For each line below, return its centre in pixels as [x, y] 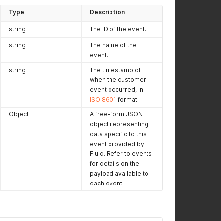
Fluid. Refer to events [121, 154]
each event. [107, 183]
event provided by [117, 144]
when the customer [118, 80]
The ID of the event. [118, 29]
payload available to [119, 173]
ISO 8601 [103, 99]
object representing [119, 124]
